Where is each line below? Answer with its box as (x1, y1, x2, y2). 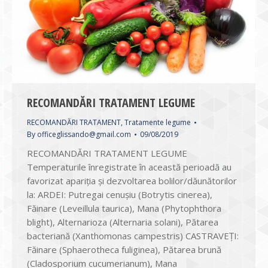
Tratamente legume (124, 117, 191, 128)
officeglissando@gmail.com (37, 129, 131, 140)
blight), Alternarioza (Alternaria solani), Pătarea (27, 216, 218, 229)
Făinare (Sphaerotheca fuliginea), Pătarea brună (27, 243, 221, 256)
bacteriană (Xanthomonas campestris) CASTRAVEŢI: (27, 230, 239, 242)
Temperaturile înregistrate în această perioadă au (27, 161, 232, 173)
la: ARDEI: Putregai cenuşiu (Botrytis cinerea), (27, 188, 212, 201)
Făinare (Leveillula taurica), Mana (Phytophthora (27, 202, 221, 215)
